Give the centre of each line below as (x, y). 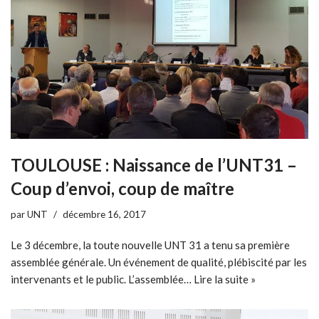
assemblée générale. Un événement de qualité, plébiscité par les (159, 262)
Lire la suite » (225, 279)
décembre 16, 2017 (104, 215)
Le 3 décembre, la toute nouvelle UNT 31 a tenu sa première (150, 245)
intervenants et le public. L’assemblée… (102, 279)
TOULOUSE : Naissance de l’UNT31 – (154, 165)
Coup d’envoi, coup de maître (122, 189)
